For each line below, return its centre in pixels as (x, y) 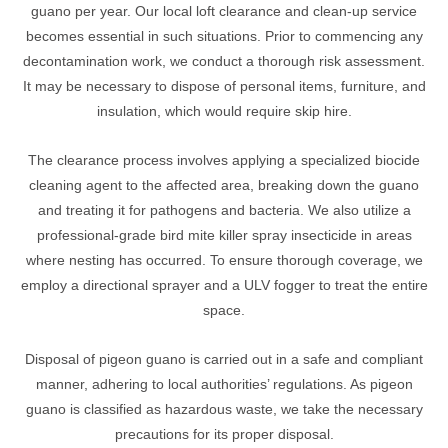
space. (224, 311)
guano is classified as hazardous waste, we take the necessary (224, 410)
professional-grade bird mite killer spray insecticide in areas (224, 236)
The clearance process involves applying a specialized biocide (224, 161)
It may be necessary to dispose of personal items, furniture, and (224, 87)
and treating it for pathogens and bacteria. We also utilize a (224, 211)
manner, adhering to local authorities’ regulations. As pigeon (224, 385)
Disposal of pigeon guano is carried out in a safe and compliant (224, 360)
